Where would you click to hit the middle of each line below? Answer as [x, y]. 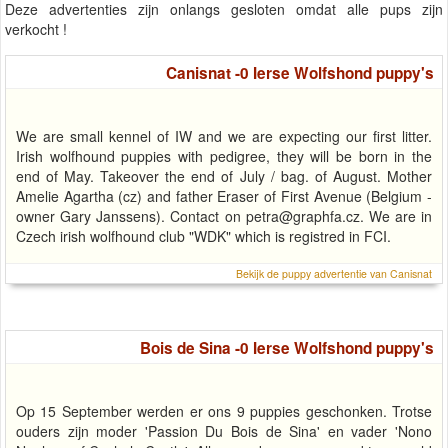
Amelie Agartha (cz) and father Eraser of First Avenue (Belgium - [224, 195]
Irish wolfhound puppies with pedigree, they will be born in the [224, 155]
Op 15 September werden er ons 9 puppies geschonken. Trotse [224, 410]
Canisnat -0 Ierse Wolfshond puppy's [300, 72]
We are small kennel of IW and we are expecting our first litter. [224, 135]
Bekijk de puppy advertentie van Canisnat [334, 273]
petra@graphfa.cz [302, 215]
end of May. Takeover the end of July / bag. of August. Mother [224, 175]
